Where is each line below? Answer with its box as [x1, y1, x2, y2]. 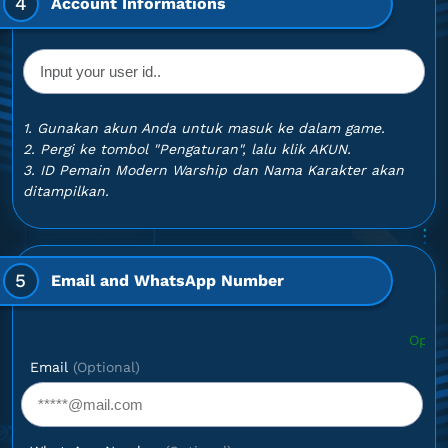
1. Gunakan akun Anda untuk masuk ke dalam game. [23, 120, 385, 136]
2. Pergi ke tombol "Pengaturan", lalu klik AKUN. [23, 141, 351, 157]
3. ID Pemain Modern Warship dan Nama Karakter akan [23, 162, 404, 178]
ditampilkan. [23, 183, 109, 199]
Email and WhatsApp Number [50, 271, 284, 290]
